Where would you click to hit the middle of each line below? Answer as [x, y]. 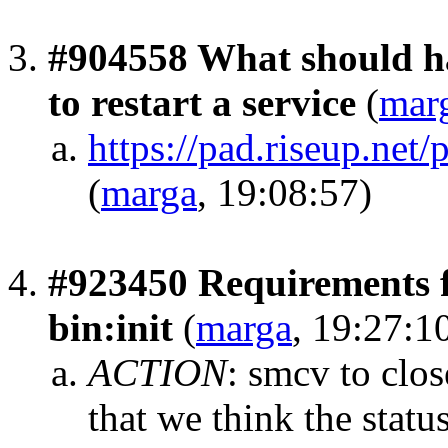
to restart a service [202, 102]
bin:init [110, 327]
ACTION [157, 372]
